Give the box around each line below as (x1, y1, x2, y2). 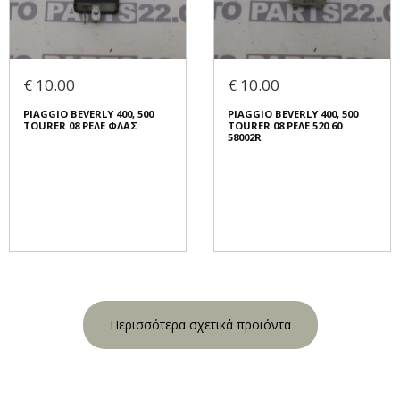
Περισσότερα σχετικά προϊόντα (109, 316, 291, 333)
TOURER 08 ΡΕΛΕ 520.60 (228, 119, 342, 133)
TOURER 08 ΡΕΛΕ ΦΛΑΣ (23, 119, 137, 133)
